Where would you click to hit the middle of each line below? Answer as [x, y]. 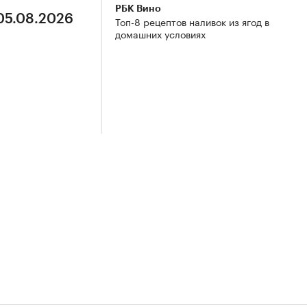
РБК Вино [138, 9]
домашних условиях [160, 34]
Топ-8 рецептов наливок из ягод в [192, 22]
